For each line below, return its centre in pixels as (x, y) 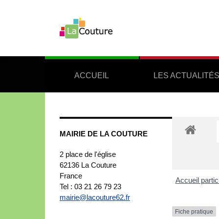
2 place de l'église (88, 154)
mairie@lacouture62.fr (95, 197)
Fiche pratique (194, 211)
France (71, 175)
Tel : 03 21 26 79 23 (90, 186)
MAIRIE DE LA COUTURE (104, 133)
